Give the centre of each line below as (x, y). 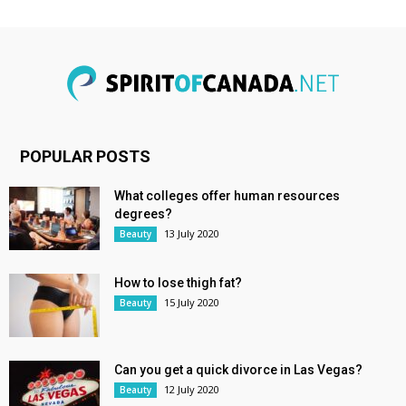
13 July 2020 (192, 234)
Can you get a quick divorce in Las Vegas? (238, 370)
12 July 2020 (192, 390)
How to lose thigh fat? (178, 283)
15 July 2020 (192, 303)
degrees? (143, 214)
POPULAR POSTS (85, 157)
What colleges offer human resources (227, 196)
